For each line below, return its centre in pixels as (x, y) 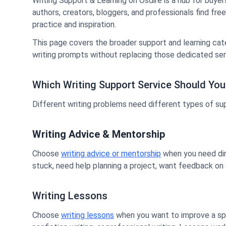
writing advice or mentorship (111, 154)
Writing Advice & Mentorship (99, 134)
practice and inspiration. (74, 24)
